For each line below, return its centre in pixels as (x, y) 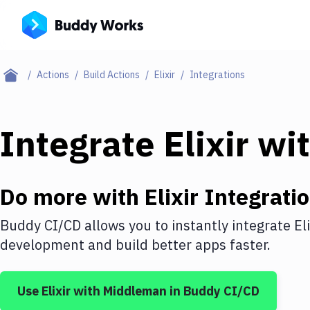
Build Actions (112, 75)
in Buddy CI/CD (213, 291)
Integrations (217, 75)
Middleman (135, 291)
